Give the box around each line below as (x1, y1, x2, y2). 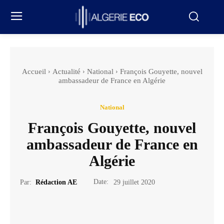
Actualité (52, 67, 80, 75)
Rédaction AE (35, 178, 77, 186)
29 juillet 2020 (113, 178, 155, 186)
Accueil (21, 67, 46, 75)
